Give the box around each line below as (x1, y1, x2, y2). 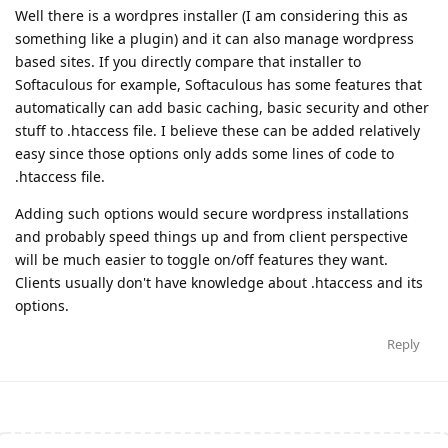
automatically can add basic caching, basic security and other (15, 97, 429, 117)
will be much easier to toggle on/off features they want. (15, 249, 388, 269)
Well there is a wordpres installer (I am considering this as (15, 5, 408, 25)
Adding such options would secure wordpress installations (15, 203, 409, 223)
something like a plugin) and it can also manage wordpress (15, 28, 414, 48)
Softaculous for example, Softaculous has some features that (15, 74, 422, 94)
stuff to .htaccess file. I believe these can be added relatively (15, 120, 420, 140)
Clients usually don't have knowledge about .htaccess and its (15, 272, 423, 292)
